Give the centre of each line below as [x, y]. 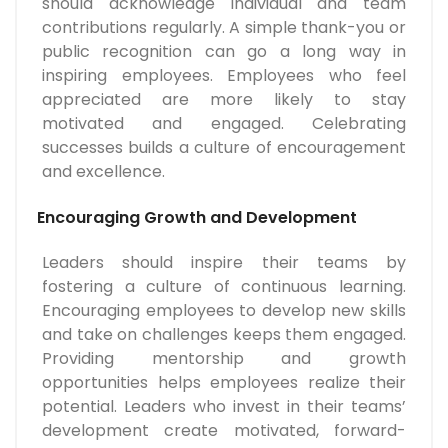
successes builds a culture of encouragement [224, 148]
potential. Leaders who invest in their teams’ [224, 407]
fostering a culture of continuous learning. [224, 287]
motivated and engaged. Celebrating [224, 124]
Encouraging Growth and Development [197, 218]
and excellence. [103, 172]
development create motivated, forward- [224, 431]
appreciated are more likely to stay [224, 100]
